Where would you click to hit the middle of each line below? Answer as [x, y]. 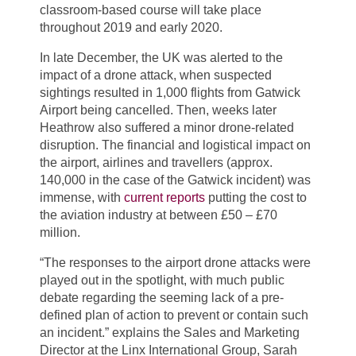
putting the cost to [256, 197]
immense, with [82, 197]
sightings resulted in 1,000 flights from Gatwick [170, 92]
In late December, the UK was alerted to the [161, 57]
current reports [164, 197]
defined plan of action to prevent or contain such [174, 315]
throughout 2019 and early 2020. [131, 27]
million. [60, 232]
